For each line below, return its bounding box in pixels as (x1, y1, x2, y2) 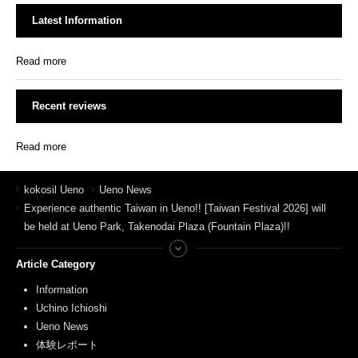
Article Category (16, 257, 95, 270)
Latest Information (32, 14, 122, 26)
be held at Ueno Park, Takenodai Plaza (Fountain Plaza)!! (24, 220, 290, 233)
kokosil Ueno (24, 183, 84, 196)
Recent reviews (32, 99, 106, 112)
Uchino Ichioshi (36, 301, 107, 314)
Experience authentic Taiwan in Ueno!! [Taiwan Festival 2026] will (24, 201, 326, 214)
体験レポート (36, 338, 98, 351)
